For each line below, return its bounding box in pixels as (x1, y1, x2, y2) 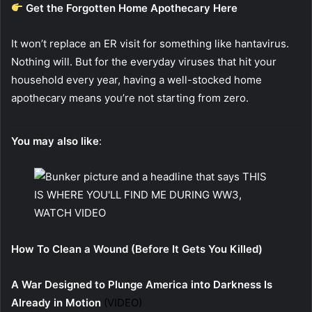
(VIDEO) (104, 296, 142, 310)
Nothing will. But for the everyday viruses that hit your (11, 54, 276, 68)
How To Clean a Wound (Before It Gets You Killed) (11, 242, 263, 256)
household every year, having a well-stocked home (11, 72, 262, 86)
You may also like (11, 134, 99, 148)
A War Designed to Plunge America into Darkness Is (11, 278, 272, 292)
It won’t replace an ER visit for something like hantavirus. (11, 36, 289, 50)
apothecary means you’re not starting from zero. (11, 91, 249, 104)
